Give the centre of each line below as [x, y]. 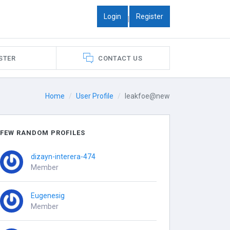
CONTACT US [120, 58]
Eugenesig [48, 195]
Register [150, 16]
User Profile [95, 96]
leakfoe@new [147, 96]
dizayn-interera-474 [63, 156]
